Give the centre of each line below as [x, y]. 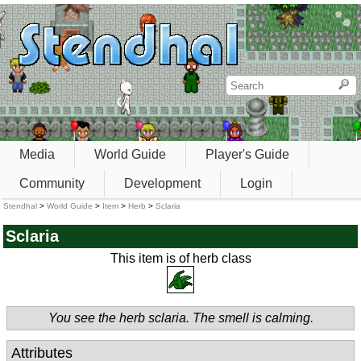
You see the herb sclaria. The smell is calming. [180, 318]
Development [162, 183]
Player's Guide [247, 154]
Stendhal [20, 206]
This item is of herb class [180, 259]
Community [52, 183]
